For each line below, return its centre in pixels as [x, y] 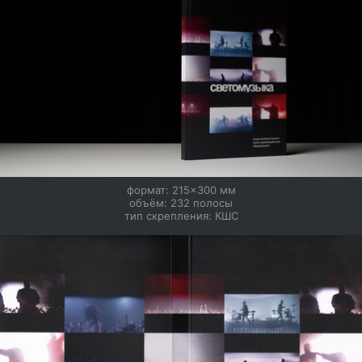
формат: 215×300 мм [181, 190]
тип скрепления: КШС [181, 216]
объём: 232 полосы [181, 203]
